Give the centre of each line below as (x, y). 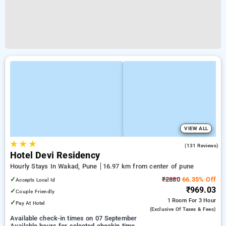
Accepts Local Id (36, 180)
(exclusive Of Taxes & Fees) (183, 209)
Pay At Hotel (31, 203)
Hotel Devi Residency (55, 155)
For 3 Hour (202, 201)
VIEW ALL (196, 128)
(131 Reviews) (202, 146)
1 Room (178, 201)
